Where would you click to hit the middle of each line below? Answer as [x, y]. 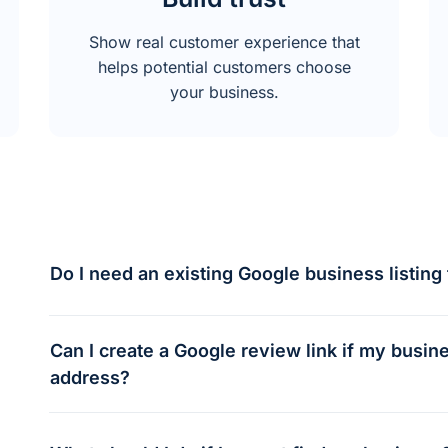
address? [90, 377]
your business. [224, 91]
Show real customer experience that [224, 41]
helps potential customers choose [224, 66]
